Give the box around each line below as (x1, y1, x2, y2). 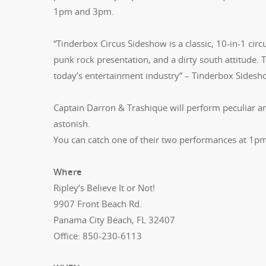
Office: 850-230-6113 (53, 229, 142, 242)
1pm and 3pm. (53, 5, 114, 17)
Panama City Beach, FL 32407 (53, 213, 175, 226)
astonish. (53, 117, 90, 129)
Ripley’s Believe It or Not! (53, 181, 155, 194)
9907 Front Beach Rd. (53, 197, 142, 210)
